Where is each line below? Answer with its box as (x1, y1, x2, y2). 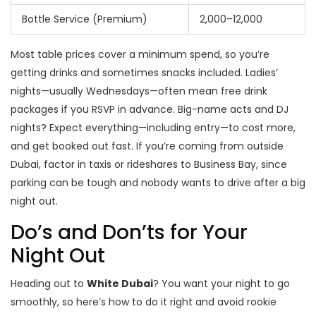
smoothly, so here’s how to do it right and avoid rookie (11, 295, 276, 310)
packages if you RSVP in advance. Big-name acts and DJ (11, 102, 288, 117)
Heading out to (11, 276, 87, 291)
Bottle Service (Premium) (22, 12, 147, 27)
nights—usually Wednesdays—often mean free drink (11, 84, 267, 99)
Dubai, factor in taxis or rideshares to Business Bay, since (11, 157, 287, 172)
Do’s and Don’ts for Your (11, 219, 248, 247)
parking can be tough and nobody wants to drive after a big (11, 176, 305, 190)
